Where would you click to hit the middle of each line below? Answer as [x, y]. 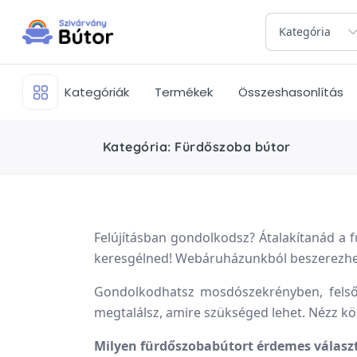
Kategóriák [97, 92]
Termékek [184, 92]
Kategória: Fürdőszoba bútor [197, 146]
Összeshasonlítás [291, 92]
